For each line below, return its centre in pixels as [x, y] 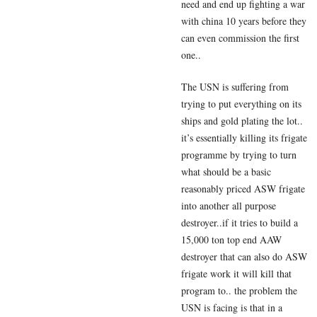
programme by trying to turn [239, 155]
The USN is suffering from [235, 87]
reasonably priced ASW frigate [243, 189]
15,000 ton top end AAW [231, 240]
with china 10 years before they [244, 21]
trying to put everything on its [241, 104]
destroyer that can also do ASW [244, 257]
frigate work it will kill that [236, 274]
